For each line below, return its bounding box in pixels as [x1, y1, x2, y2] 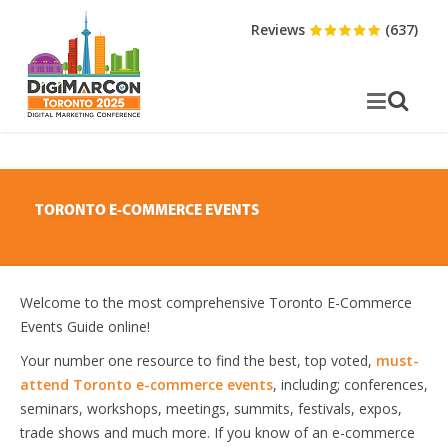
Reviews [251, 20, 305, 39]
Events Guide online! [20, 317, 150, 336]
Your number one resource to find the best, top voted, [20, 351, 376, 370]
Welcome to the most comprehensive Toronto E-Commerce [20, 293, 412, 312]
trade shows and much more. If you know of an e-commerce [20, 423, 415, 442]
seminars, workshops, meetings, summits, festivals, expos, [20, 399, 402, 418]
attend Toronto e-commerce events [20, 375, 273, 394]
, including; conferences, [273, 375, 428, 394]
